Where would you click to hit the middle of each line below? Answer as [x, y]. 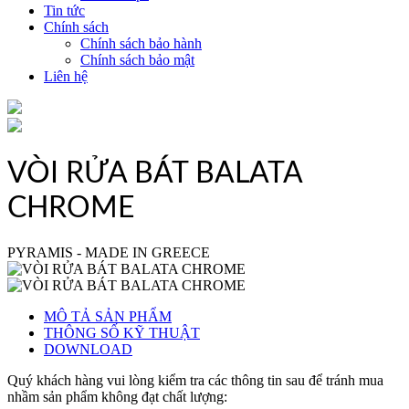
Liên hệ [66, 77]
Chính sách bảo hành [141, 44]
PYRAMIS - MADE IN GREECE [109, 253]
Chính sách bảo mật [137, 60]
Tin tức [64, 11]
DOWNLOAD [88, 350]
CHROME [71, 208]
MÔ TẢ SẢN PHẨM [108, 317]
